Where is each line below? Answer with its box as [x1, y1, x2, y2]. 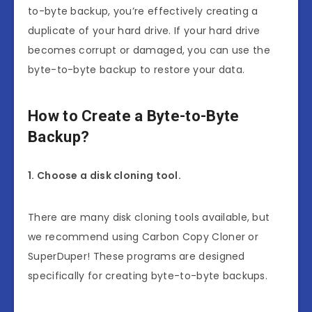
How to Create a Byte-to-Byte [28, 107, 240, 125]
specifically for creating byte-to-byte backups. [28, 268, 268, 283]
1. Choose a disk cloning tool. [28, 168, 184, 182]
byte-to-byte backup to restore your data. [28, 62, 245, 77]
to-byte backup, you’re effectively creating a [28, 3, 258, 18]
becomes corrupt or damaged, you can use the [28, 42, 270, 57]
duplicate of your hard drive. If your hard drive [28, 23, 260, 38]
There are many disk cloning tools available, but [28, 210, 270, 224]
